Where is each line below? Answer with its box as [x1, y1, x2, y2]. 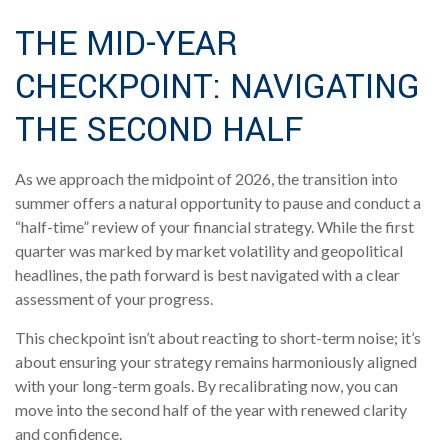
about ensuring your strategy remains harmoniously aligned [15, 352, 417, 371]
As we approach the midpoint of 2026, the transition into [15, 169, 398, 188]
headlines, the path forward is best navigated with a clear [15, 265, 400, 284]
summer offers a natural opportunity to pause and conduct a [15, 193, 421, 212]
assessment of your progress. [15, 289, 213, 308]
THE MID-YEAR [15, 21, 238, 68]
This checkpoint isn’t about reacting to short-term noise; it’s [15, 328, 421, 347]
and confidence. [15, 424, 122, 443]
